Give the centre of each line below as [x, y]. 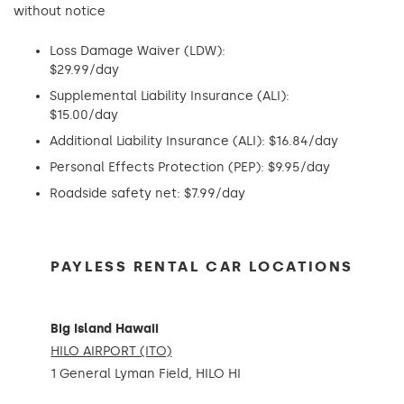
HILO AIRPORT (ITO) [111, 351]
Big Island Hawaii [105, 329]
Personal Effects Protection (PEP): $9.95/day [190, 167]
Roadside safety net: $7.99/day [147, 193]
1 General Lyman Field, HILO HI [146, 374]
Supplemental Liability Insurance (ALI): [170, 96]
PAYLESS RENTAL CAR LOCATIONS [202, 266]
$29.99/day [84, 70]
